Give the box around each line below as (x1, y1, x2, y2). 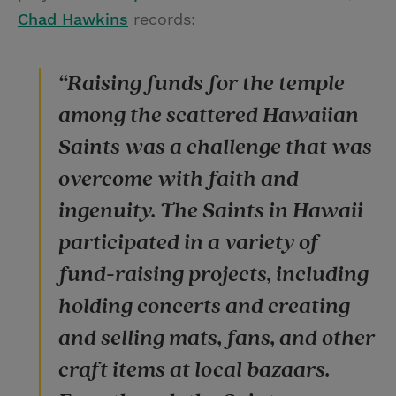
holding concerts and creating (58, 291, 350, 321)
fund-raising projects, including (58, 259, 369, 289)
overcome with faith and (58, 164, 299, 194)
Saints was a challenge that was (58, 132, 372, 162)
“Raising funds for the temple (58, 68, 345, 98)
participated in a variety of (58, 227, 319, 257)
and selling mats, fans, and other (58, 323, 375, 353)
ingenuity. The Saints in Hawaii (58, 195, 363, 225)
